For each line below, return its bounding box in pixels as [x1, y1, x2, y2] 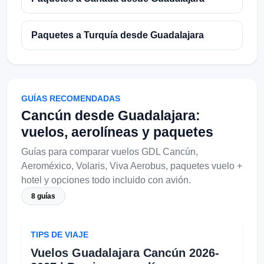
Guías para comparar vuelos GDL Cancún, [21, 146, 198, 157]
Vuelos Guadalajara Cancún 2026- [31, 246, 219, 259]
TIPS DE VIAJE [31, 229, 88, 239]
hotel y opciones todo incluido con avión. [21, 174, 191, 185]
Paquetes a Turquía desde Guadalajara [31, 29, 204, 40]
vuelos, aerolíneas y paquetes [21, 124, 213, 140]
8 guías [31, 192, 55, 200]
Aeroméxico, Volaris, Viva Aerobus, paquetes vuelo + [21, 160, 242, 171]
